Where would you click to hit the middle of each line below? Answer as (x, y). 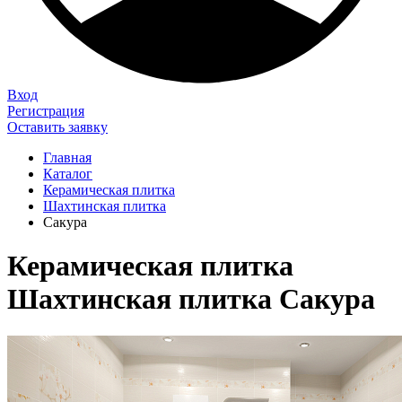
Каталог (68, 174)
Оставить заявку (57, 127)
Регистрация (46, 111)
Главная (67, 157)
